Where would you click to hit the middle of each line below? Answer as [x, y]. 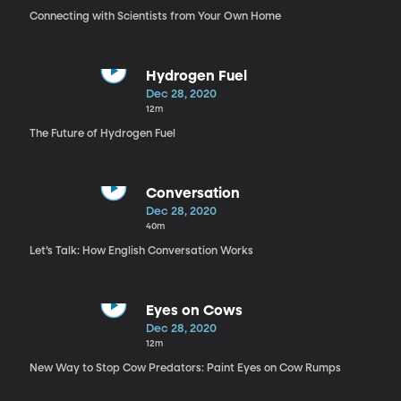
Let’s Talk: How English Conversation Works [141, 251]
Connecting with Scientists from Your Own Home [155, 17]
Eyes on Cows [194, 311]
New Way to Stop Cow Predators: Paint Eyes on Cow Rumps [185, 368]
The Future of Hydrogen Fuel [102, 134]
